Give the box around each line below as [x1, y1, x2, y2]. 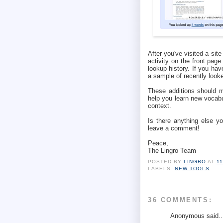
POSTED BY [148, 158, 184, 164]
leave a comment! [148, 124, 200, 132]
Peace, [148, 139, 168, 147]
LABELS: [148, 165, 175, 171]
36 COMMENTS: [148, 196, 213, 204]
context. [148, 102, 171, 110]
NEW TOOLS [175, 165, 210, 171]
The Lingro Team [148, 147, 196, 155]
